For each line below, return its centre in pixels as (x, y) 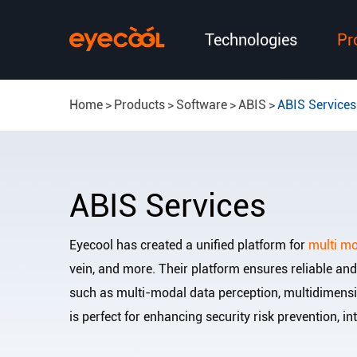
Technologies (251, 40)
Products (139, 105)
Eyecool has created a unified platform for (189, 245)
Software (202, 105)
